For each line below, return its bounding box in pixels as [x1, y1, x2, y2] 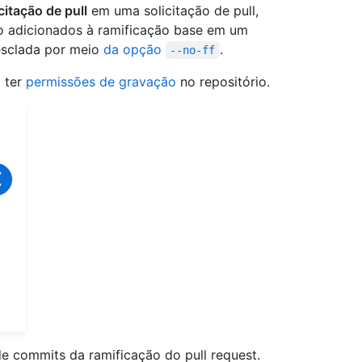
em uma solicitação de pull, [87, 2, 259, 19]
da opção [103, 41, 166, 58]
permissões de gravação [26, 74, 176, 90]
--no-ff [170, 44, 216, 57]
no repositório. [176, 74, 270, 90]
